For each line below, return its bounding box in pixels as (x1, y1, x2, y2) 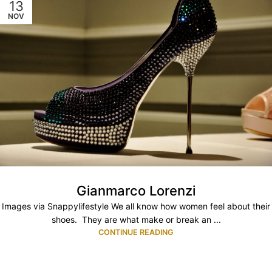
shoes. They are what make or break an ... (51, 214, 221, 225)
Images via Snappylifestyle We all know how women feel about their (2, 200, 270, 211)
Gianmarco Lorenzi (76, 182, 195, 199)
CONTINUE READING (98, 227, 174, 237)
